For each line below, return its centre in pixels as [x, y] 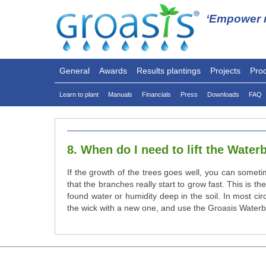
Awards [113, 71]
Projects [225, 71]
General [75, 71]
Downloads [223, 94]
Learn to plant [79, 94]
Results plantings [169, 71]
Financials [156, 94]
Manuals [120, 94]
